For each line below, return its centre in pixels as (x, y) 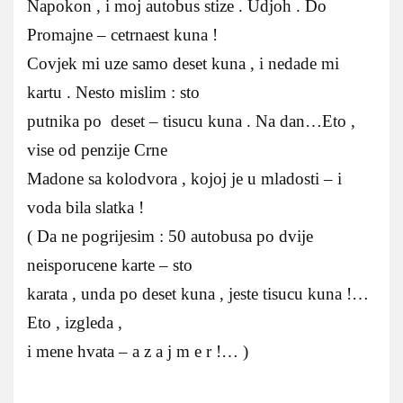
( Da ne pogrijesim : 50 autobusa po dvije (170, 237)
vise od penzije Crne (97, 150)
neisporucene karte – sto (110, 265)
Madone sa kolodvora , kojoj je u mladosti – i (184, 179)
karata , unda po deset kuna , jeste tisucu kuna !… (198, 294)
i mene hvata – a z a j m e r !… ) (138, 352)
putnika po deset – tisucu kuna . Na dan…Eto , (191, 121)
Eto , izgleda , (75, 323)
